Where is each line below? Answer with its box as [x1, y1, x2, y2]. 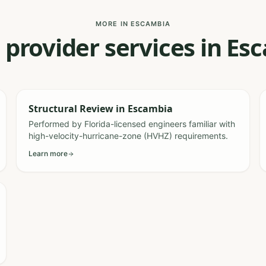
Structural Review [28, 102, 113, 115]
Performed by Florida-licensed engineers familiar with [28, 119, 235, 129]
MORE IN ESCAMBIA [96, 20, 170, 28]
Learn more [28, 149, 68, 158]
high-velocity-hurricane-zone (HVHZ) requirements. [28, 131, 228, 141]
